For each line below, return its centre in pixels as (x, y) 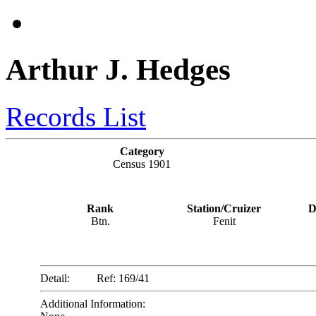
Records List (76, 116)
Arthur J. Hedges (118, 69)
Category (142, 151)
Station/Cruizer (224, 208)
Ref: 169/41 (123, 278)
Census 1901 (142, 164)
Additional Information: (92, 303)
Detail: (55, 278)
